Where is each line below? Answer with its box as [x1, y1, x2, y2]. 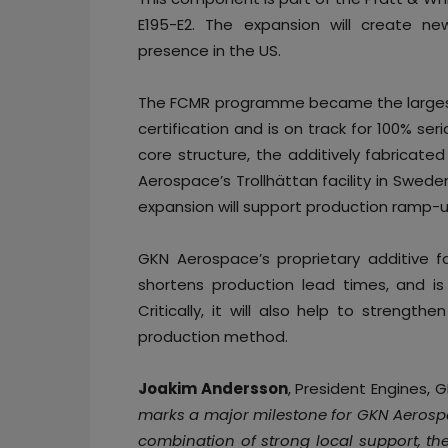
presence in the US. [138, 39, 281, 61]
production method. [138, 325, 288, 347]
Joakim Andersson [138, 377, 288, 399]
